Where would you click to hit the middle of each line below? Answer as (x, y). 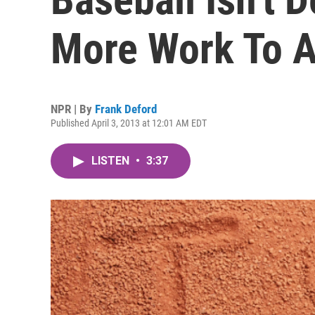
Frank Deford (126, 109)
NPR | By (73, 109)
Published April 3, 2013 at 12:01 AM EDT (129, 123)
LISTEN (112, 161)
